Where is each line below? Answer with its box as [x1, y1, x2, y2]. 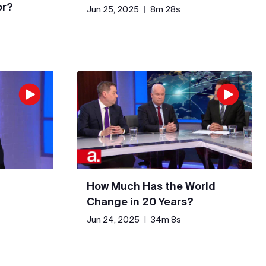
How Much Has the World [87, 179, 216, 192]
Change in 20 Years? [87, 195, 194, 208]
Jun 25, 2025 [87, 5, 139, 15]
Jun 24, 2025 [87, 214, 140, 224]
